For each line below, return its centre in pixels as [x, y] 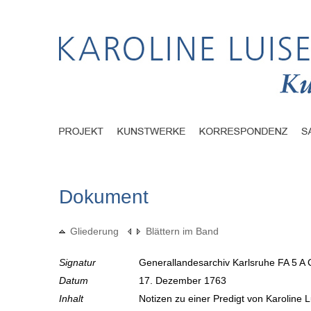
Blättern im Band [182, 232]
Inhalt [71, 299]
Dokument [104, 197]
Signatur [77, 263]
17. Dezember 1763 [184, 281]
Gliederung [94, 232]
